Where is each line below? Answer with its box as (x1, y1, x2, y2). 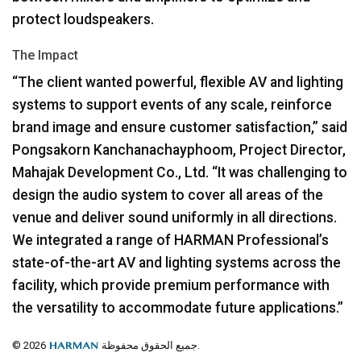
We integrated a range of (12, 231, 174, 248)
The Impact (12, 47, 78, 63)
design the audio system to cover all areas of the (12, 186, 323, 203)
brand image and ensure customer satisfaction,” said (12, 118, 347, 135)
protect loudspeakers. (12, 10, 154, 27)
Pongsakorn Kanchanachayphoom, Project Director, (12, 141, 346, 158)
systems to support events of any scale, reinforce (12, 96, 332, 113)
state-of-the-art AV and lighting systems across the (12, 254, 341, 271)
